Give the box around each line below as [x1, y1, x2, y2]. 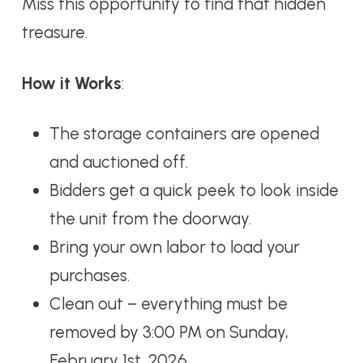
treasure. [21, 22, 88, 43]
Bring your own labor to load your [49, 236, 301, 257]
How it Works [21, 72, 122, 93]
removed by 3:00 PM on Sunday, [49, 321, 289, 342]
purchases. [49, 264, 130, 285]
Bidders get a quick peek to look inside [49, 179, 340, 200]
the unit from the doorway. [49, 207, 252, 228]
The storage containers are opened [49, 122, 320, 143]
